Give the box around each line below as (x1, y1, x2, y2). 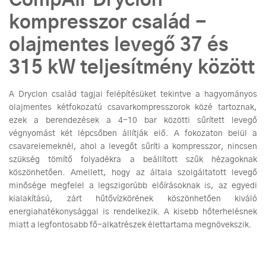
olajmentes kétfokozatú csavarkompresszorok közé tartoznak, (9, 103, 257, 112)
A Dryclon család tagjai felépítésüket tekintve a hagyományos (9, 90, 257, 99)
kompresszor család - (9, 13, 207, 33)
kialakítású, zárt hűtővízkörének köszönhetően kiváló (9, 195, 257, 204)
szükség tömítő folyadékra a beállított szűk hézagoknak (9, 156, 257, 164)
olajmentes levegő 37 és (9, 36, 229, 55)
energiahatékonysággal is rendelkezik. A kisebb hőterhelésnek (9, 208, 257, 217)
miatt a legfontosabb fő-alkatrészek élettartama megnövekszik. (9, 221, 254, 230)
